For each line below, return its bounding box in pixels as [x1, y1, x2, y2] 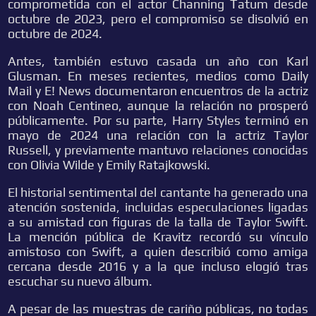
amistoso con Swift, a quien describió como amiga [8, 244, 308, 260]
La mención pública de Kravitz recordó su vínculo [8, 229, 308, 245]
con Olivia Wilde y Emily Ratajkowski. [8, 157, 211, 173]
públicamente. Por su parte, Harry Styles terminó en [8, 113, 308, 128]
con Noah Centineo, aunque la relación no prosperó [8, 98, 308, 114]
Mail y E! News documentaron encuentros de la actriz [8, 83, 308, 99]
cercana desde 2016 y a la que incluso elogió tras [8, 259, 308, 274]
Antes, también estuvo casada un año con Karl [8, 54, 308, 69]
